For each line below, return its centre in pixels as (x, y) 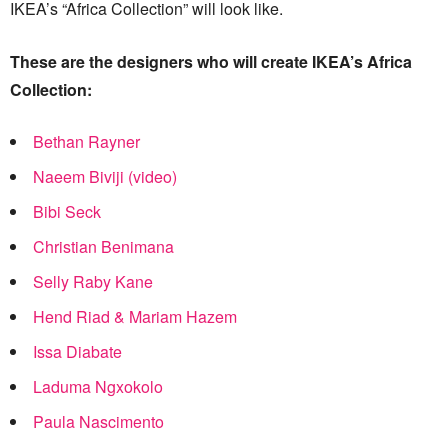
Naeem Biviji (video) (105, 176)
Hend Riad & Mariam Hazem (135, 316)
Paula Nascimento (98, 421)
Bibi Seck (67, 211)
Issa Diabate (77, 351)
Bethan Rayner (86, 141)
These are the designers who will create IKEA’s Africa (211, 61)
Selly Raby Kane (93, 281)
